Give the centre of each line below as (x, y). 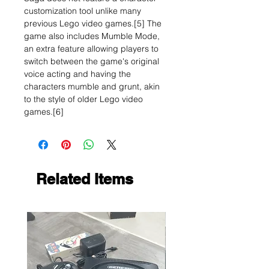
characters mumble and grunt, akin (92, 86)
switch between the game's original (92, 61)
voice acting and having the (77, 74)
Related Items (85, 179)
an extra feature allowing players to (91, 49)
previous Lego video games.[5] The (93, 23)
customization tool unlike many (83, 11)
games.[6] (44, 112)
